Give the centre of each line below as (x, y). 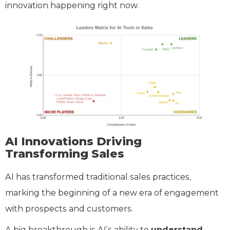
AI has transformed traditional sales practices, (98, 177)
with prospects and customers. (70, 208)
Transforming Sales (65, 154)
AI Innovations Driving (73, 141)
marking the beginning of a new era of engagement (112, 193)
